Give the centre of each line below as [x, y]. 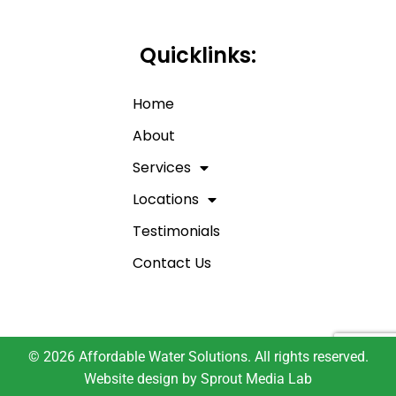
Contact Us [172, 263]
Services [162, 168]
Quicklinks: [198, 56]
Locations [166, 200]
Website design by [141, 379]
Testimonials [176, 232]
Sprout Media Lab [256, 379]
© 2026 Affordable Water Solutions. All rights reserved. [198, 357]
